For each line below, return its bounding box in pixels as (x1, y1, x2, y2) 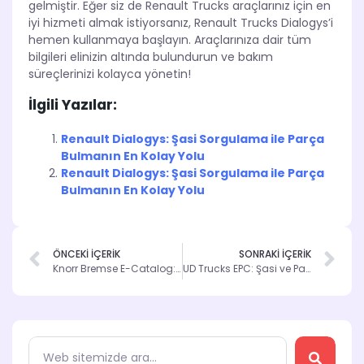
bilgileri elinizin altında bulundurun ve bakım (28, 49, 273, 66)
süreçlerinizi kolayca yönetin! (28, 66, 191, 83)
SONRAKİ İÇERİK (239, 246, 311, 261)
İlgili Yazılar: (28, 95, 117, 115)
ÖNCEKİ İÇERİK (53, 246, 120, 261)
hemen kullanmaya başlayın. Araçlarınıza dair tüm (28, 32, 311, 49)
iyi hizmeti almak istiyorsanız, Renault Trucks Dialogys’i (28, 15, 333, 32)
